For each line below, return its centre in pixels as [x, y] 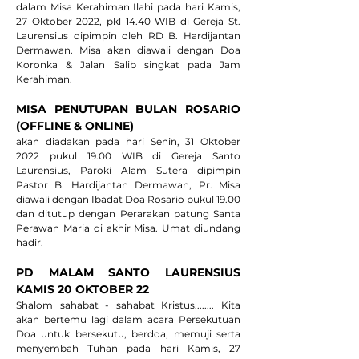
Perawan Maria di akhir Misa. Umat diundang [128, 228]
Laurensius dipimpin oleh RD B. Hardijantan [128, 36]
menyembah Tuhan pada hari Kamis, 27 [128, 348]
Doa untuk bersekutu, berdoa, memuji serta [128, 334]
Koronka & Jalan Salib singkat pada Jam [128, 65]
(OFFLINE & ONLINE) [77, 126]
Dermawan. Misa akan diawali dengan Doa [128, 50]
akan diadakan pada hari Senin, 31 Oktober [128, 141]
